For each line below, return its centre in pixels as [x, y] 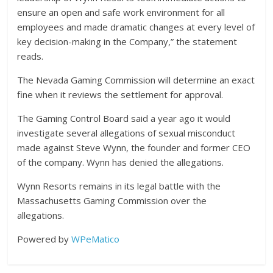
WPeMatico [96, 239]
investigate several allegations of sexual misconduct [126, 133]
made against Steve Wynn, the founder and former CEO [134, 148]
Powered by [44, 239]
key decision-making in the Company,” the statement [127, 42]
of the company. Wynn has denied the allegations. [121, 162]
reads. [30, 56]
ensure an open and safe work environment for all [121, 12]
